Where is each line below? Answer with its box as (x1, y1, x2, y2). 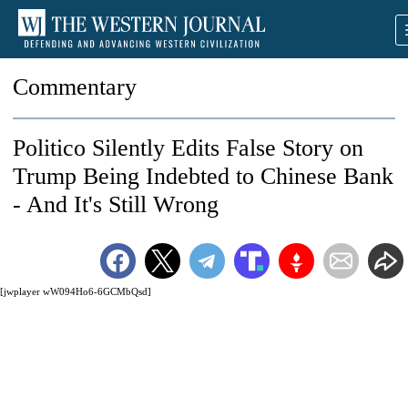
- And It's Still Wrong (13, 191, 219, 218)
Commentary (13, 74, 137, 100)
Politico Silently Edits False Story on (13, 135, 363, 161)
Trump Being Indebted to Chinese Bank (13, 163, 393, 189)
